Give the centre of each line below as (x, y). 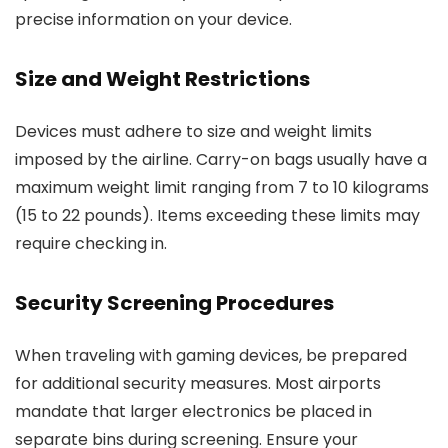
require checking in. (91, 243)
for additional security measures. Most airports (198, 383)
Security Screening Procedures (174, 303)
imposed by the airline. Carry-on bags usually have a (221, 159)
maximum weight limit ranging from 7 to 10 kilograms (222, 187)
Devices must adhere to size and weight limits (193, 131)
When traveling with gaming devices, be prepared (211, 355)
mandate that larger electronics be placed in (193, 411)
